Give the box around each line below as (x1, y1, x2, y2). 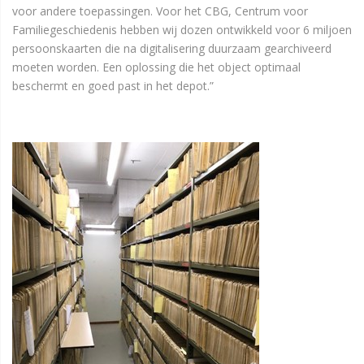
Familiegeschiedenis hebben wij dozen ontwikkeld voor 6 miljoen (12, 22, 352, 38)
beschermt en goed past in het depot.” (12, 78, 214, 94)
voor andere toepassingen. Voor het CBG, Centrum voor (12, 3, 308, 19)
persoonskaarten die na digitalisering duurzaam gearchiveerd (12, 41, 331, 57)
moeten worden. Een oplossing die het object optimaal (12, 59, 301, 76)
